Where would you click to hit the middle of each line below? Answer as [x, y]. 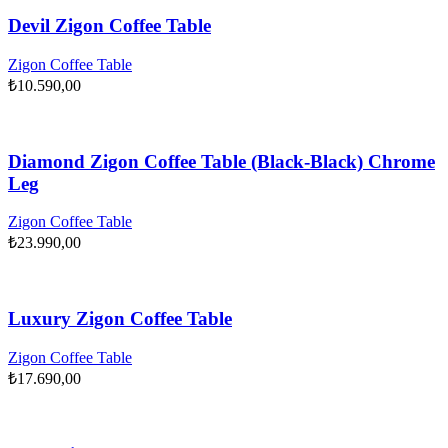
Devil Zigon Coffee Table [109, 26]
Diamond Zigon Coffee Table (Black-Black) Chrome [221, 161]
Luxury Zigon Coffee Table [120, 319]
